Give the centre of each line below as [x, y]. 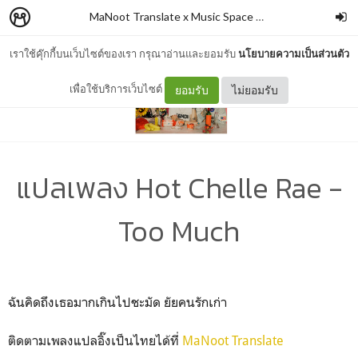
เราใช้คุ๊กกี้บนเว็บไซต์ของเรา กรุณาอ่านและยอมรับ [123, 54]
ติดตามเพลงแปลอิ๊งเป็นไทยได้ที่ [95, 340]
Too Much [179, 231]
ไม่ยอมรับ [255, 89]
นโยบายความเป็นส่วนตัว [293, 54]
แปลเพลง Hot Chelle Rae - [179, 187]
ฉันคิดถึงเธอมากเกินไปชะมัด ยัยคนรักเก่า [117, 302]
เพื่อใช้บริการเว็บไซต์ [117, 89]
